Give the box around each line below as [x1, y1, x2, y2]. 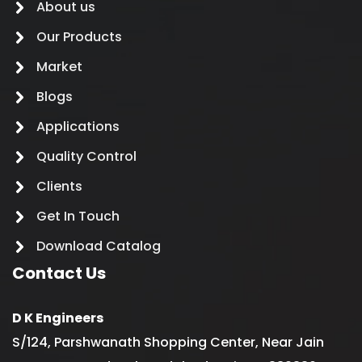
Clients [36, 176, 82, 196]
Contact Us [12, 261, 106, 284]
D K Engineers [12, 308, 103, 327]
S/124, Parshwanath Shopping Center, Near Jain [12, 332, 324, 351]
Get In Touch [36, 206, 120, 225]
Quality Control [36, 146, 137, 166]
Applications [36, 116, 120, 136]
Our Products [36, 27, 122, 46]
